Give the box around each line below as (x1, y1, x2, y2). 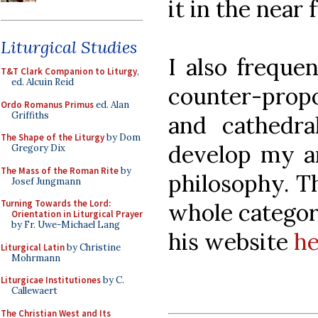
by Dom (104, 131, 141, 143)
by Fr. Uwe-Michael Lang (11, 219, 120, 231)
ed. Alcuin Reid (11, 76, 74, 88)
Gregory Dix (11, 142, 65, 154)
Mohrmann (11, 251, 60, 264)
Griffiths (11, 109, 49, 121)
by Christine (65, 241, 121, 253)
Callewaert (11, 285, 57, 297)
